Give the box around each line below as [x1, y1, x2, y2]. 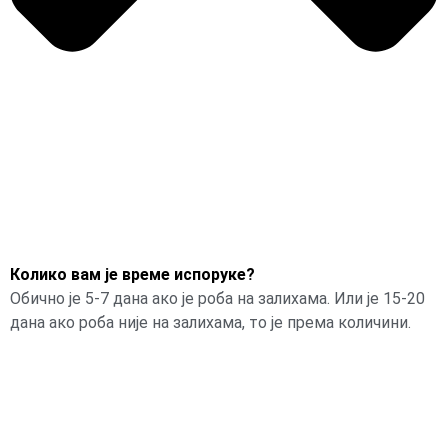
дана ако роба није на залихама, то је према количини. [10, 312, 411, 332]
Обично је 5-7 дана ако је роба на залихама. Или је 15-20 [10, 288, 425, 308]
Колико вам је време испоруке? [10, 264, 255, 284]
